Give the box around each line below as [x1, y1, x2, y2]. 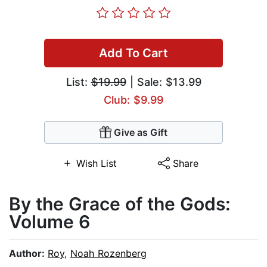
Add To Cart [99, 46, 168, 61]
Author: [9, 247, 48, 260]
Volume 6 [9, 211, 90, 233]
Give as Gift [114, 126, 167, 139]
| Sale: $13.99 [126, 76, 201, 89]
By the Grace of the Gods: [9, 193, 231, 215]
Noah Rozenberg [70, 247, 147, 260]
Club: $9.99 [104, 94, 163, 107]
